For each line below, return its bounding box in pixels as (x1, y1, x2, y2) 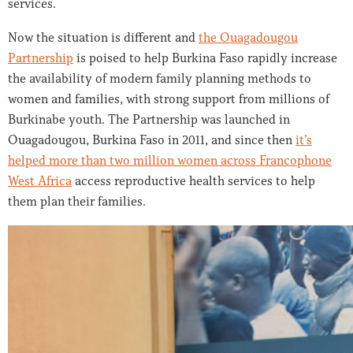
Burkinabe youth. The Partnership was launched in (8, 111, 290, 128)
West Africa (8, 173, 72, 189)
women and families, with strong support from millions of (8, 91, 329, 107)
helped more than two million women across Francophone (8, 152, 332, 169)
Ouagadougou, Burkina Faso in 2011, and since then (8, 132, 295, 148)
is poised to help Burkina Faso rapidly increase (73, 50, 337, 66)
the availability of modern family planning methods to (8, 70, 311, 87)
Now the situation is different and (8, 29, 199, 46)
